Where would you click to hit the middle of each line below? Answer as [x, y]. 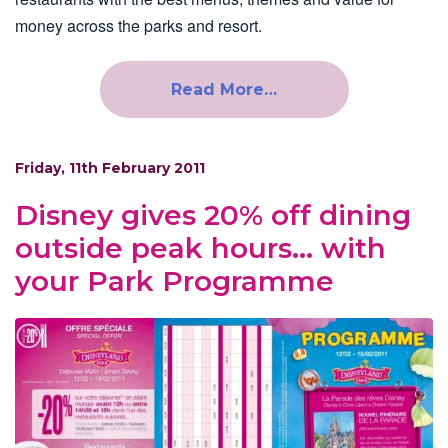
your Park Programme [174, 281]
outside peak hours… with [200, 248]
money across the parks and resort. [138, 26]
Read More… [224, 90]
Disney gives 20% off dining [213, 215]
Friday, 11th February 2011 [110, 168]
